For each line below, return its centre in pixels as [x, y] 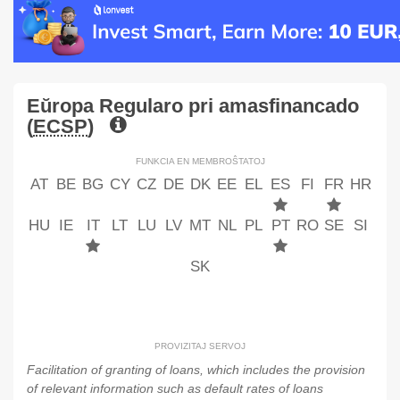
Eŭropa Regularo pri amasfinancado [193, 105]
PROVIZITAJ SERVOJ [200, 346]
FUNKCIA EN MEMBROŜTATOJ [200, 161]
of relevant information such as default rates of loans [175, 388]
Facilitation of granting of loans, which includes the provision [196, 369]
